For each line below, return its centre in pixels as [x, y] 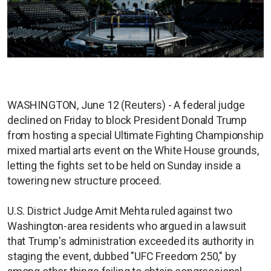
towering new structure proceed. [86, 181]
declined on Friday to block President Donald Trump [127, 120]
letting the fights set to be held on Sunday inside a [124, 166]
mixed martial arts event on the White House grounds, [133, 151]
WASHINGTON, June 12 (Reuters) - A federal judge [126, 105]
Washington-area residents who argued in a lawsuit [127, 226]
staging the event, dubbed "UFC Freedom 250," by [122, 256]
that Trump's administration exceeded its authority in [131, 241]
